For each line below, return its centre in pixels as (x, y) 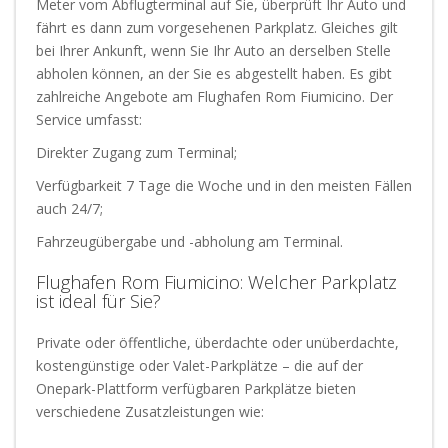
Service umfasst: (89, 119)
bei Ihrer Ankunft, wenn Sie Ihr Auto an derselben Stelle (213, 50)
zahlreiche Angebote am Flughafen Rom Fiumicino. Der (214, 96)
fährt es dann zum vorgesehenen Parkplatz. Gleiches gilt (217, 27)
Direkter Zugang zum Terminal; (136, 152)
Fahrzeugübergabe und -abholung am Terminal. (189, 241)
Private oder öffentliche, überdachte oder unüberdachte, (217, 342)
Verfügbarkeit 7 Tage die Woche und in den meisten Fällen (224, 185)
